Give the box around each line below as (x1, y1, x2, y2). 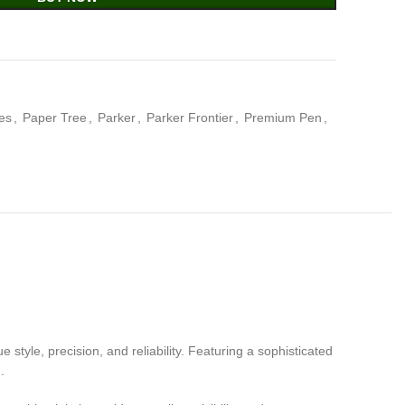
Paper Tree (23, 110, 87, 125)
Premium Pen (244, 110, 322, 125)
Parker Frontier (146, 110, 233, 125)
